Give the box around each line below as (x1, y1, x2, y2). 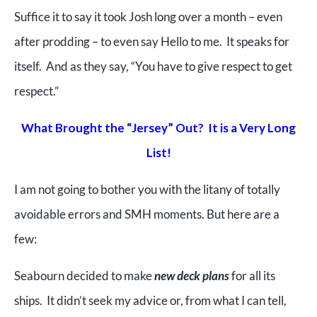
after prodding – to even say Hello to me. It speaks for (14, 33, 289, 49)
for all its (229, 267, 275, 283)
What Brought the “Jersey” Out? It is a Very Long (21, 120, 296, 135)
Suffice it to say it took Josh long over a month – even (14, 8, 282, 24)
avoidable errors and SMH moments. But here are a (14, 206, 279, 221)
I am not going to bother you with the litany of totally (14, 181, 280, 197)
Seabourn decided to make (14, 267, 154, 283)
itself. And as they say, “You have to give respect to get (14, 58, 292, 74)
